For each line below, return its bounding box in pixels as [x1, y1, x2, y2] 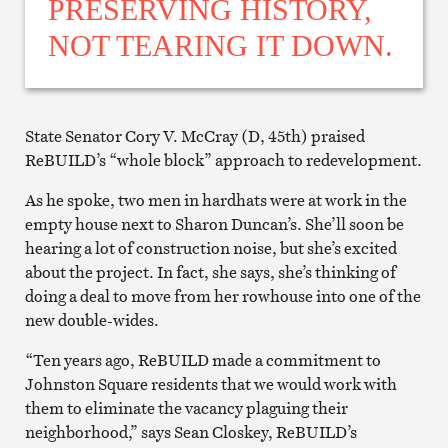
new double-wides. [24, 308, 159, 331]
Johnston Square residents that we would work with [24, 372, 397, 395]
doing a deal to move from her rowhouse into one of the [24, 284, 421, 307]
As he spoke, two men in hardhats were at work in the [24, 188, 407, 211]
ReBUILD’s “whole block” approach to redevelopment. [24, 148, 422, 171]
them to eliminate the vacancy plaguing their [24, 396, 348, 419]
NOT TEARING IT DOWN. [48, 29, 394, 63]
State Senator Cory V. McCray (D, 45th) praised [24, 124, 365, 147]
